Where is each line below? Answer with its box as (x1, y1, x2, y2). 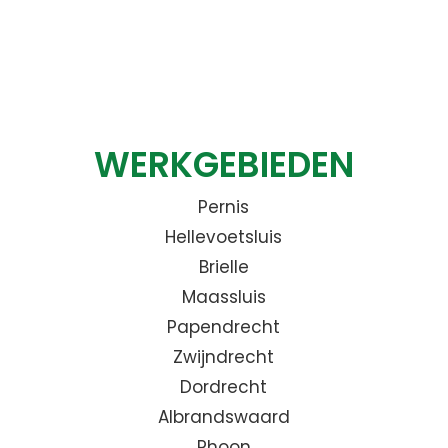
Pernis (198, 195, 250, 220)
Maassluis (181, 285, 266, 310)
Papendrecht (167, 315, 281, 340)
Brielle (198, 255, 249, 280)
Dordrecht (180, 375, 268, 400)
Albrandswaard (157, 405, 290, 430)
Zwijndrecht (173, 345, 275, 370)
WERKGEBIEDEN (94, 140, 354, 190)
